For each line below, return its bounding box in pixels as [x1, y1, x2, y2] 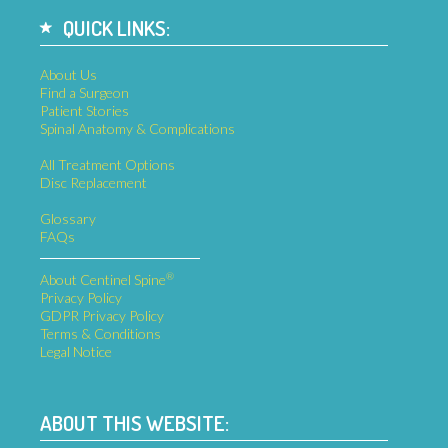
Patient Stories [40, 102, 129, 120]
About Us [40, 66, 97, 84]
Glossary [40, 210, 96, 228]
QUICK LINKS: [59, 14, 170, 42]
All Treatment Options [40, 156, 175, 174]
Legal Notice [40, 343, 112, 361]
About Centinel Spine [40, 271, 166, 289]
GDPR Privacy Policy [40, 307, 164, 325]
